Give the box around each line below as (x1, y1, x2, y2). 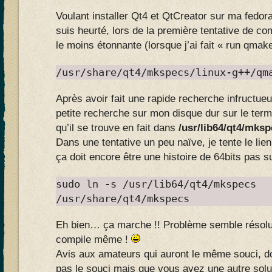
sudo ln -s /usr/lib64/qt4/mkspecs (56, 178, 256, 190)
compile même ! (56, 234, 131, 245)
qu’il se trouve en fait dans (56, 122, 178, 134)
